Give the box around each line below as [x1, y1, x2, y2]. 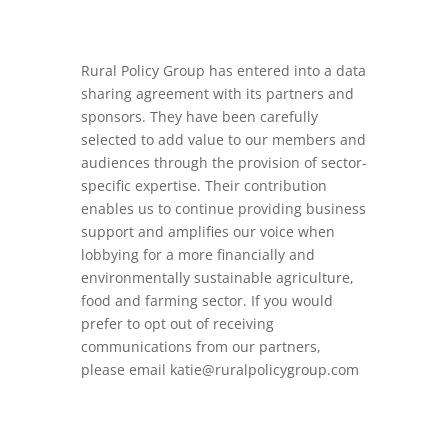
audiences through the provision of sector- [80, 152, 367, 172]
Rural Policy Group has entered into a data [80, 60, 366, 80]
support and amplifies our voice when [80, 221, 335, 241]
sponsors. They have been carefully [80, 106, 318, 126]
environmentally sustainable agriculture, [80, 267, 354, 287]
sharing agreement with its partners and [80, 83, 354, 103]
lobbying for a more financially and [80, 244, 315, 264]
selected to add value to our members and [80, 129, 366, 149]
